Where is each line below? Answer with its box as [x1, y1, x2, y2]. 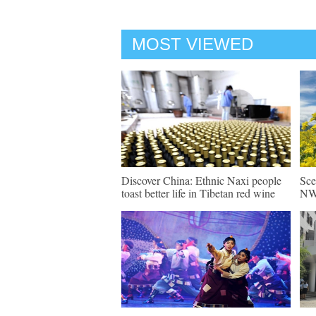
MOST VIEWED [132, 35, 253, 54]
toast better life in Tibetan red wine [121, 186, 275, 200]
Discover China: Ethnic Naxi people [121, 173, 281, 188]
